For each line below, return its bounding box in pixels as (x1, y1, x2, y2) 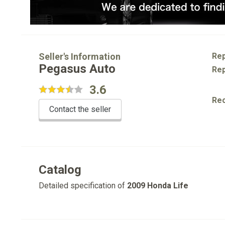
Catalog (39, 163, 81, 177)
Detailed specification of (39, 181, 127, 190)
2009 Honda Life (127, 181, 188, 190)
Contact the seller (49, 104, 111, 114)
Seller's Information (39, 51, 121, 62)
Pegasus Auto (39, 62, 116, 76)
